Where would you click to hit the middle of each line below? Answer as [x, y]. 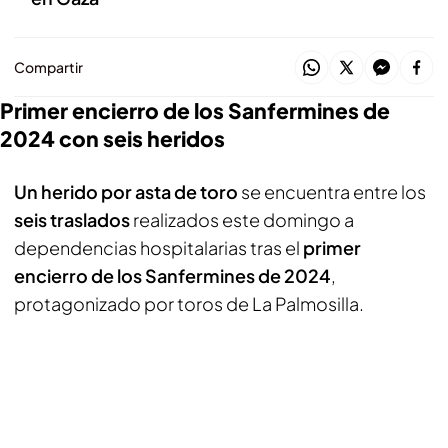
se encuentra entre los [332, 191]
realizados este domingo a [242, 219]
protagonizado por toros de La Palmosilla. [189, 303]
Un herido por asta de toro [126, 191]
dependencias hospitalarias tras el [158, 247]
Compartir [48, 67]
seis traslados [72, 219]
